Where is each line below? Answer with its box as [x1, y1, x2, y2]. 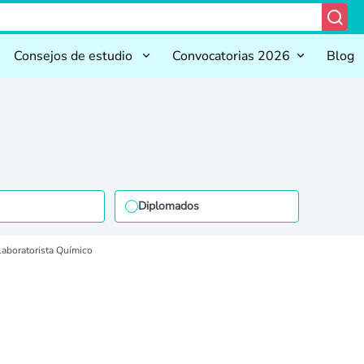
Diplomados [137, 198, 199, 214]
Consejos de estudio [14, 47, 136, 65]
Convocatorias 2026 [172, 47, 290, 65]
